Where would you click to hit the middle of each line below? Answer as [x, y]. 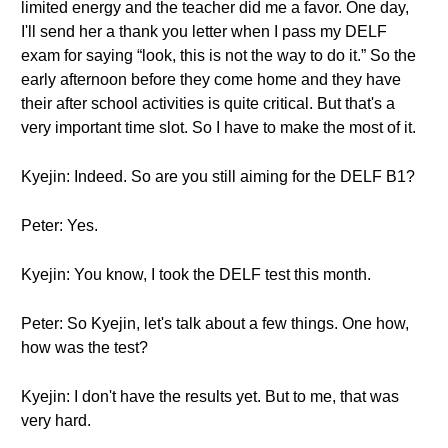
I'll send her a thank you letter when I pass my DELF [204, 31]
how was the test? [84, 347]
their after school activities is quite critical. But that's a [208, 103]
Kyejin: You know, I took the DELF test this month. [196, 274]
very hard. [56, 420]
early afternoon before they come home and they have [211, 79]
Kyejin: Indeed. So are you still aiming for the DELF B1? [218, 176]
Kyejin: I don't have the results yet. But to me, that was [210, 396]
